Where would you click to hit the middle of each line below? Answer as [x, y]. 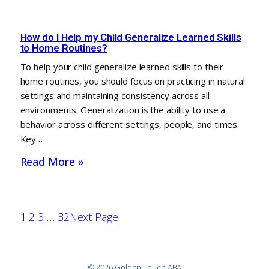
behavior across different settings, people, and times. [130, 124]
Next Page [94, 216]
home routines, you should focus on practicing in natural [132, 81]
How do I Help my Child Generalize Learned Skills [131, 37]
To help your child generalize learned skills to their [122, 66]
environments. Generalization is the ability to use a [123, 110]
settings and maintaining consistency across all [115, 95]
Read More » [52, 161]
